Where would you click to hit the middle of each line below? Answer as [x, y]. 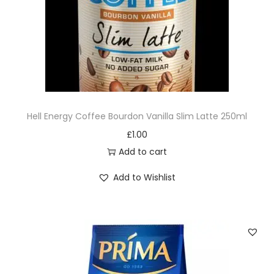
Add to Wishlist [145, 177]
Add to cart [143, 152]
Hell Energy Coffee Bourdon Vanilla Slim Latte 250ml [137, 116]
